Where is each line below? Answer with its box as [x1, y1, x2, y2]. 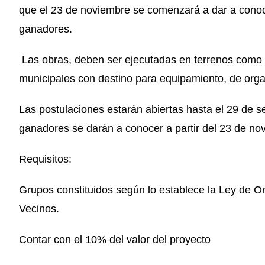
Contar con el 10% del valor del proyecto [19, 234, 211, 245]
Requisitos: [19, 153, 72, 165]
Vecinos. [19, 203, 59, 215]
